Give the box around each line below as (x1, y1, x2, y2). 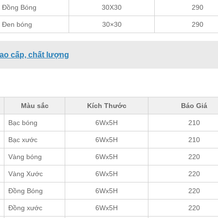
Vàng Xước (8, 169, 43, 178)
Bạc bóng (8, 118, 37, 127)
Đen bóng (2, 20, 32, 28)
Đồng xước (8, 203, 42, 212)
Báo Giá (181, 101, 207, 109)
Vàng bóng (8, 152, 42, 161)
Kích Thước (87, 101, 127, 109)
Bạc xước (8, 135, 37, 144)
